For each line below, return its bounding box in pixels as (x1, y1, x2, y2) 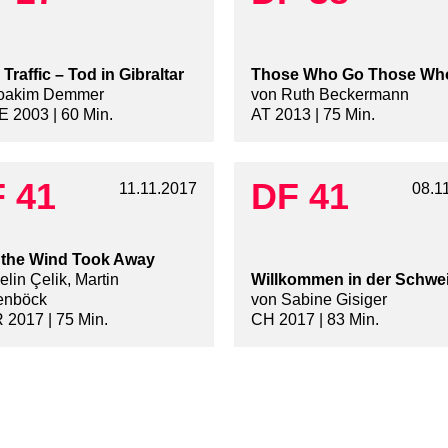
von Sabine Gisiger (251, 291, 387, 309)
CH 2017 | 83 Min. (251, 311, 379, 329)
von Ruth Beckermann (251, 86, 409, 104)
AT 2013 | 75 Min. (251, 106, 375, 124)
